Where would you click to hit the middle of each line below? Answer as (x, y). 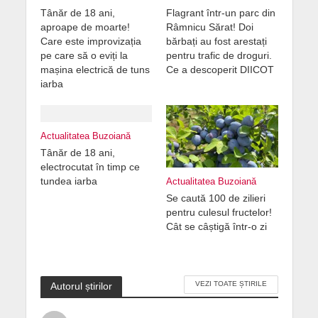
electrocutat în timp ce (90, 166)
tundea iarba (68, 181)
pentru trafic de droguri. (219, 55)
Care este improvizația (91, 41)
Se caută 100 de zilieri (216, 198)
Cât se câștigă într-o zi (216, 226)
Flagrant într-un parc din (221, 12)
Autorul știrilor (81, 286)
